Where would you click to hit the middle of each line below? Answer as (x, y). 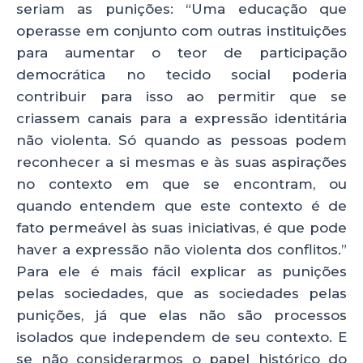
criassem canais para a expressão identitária (181, 118)
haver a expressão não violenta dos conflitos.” (181, 249)
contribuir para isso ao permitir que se (181, 96)
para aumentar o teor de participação (181, 52)
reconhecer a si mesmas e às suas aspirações (181, 162)
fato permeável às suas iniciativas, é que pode (181, 227)
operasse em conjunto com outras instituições (181, 30)
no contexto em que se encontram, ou (181, 184)
